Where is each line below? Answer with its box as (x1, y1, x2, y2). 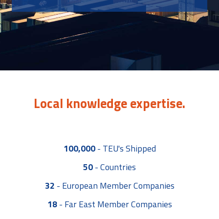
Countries (100, 160, 136, 174)
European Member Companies (62, 178, 175, 192)
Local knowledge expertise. (34, 93, 185, 113)
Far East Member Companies (64, 197, 172, 211)
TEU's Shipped (102, 141, 156, 155)
